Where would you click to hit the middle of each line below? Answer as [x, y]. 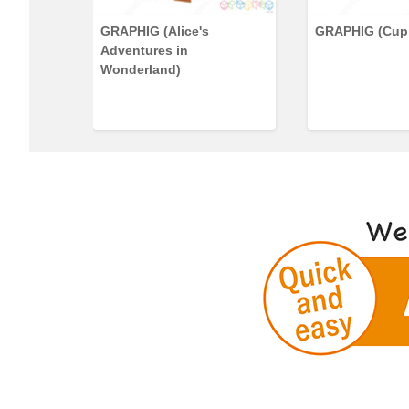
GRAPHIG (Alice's [155, 31]
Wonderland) [141, 69]
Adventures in [144, 50]
